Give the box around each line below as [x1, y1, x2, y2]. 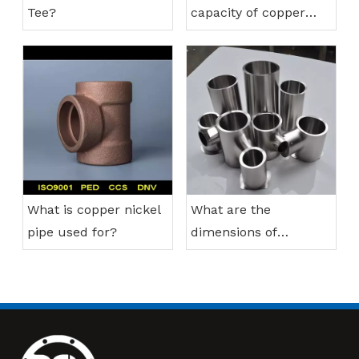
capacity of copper [191, 5, 305, 21]
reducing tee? [191, 269, 276, 285]
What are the [191, 202, 271, 218]
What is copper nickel [27, 202, 161, 218]
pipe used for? [27, 224, 117, 240]
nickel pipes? [191, 27, 272, 43]
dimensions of [191, 224, 277, 240]
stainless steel [191, 247, 278, 263]
